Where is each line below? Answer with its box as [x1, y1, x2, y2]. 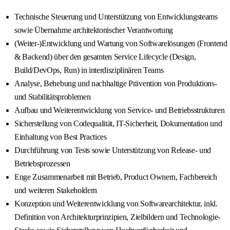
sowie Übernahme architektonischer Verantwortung [14, 26, 173, 35]
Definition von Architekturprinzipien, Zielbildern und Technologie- [14, 213, 220, 222]
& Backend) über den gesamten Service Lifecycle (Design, [14, 52, 196, 62]
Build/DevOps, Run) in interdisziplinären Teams [14, 66, 164, 75]
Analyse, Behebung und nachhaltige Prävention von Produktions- [14, 79, 217, 88]
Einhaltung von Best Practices [14, 132, 107, 142]
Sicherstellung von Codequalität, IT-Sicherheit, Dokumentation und [14, 119, 222, 128]
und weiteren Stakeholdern [14, 186, 97, 195]
